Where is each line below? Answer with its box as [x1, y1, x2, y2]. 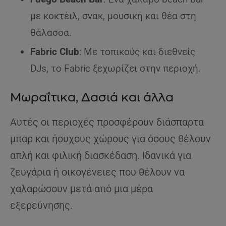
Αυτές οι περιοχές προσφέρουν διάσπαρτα [10, 116, 204, 129]
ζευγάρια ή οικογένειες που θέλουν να [10, 166, 185, 179]
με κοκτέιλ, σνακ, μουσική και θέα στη [30, 10, 196, 22]
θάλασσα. [30, 27, 72, 39]
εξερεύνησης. [10, 199, 73, 212]
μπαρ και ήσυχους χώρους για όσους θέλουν [10, 133, 211, 145]
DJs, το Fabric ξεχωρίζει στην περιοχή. [30, 63, 201, 75]
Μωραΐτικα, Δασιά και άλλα [10, 90, 174, 105]
